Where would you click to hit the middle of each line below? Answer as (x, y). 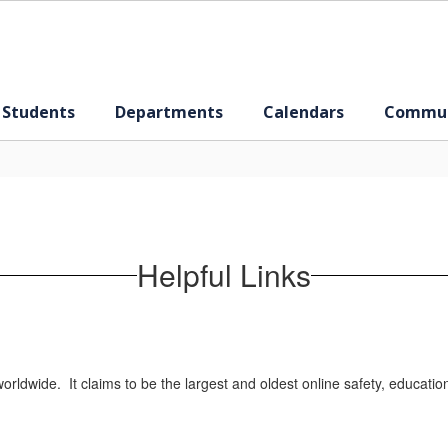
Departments (169, 111)
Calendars (303, 111)
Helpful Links (224, 274)
